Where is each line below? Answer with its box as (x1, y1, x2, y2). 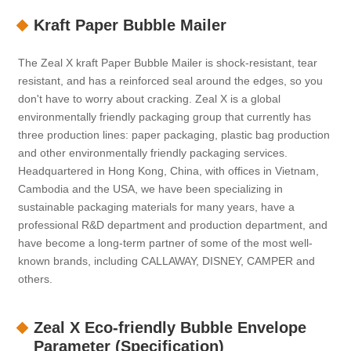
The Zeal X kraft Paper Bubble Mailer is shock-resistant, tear (18, 56, 318, 70)
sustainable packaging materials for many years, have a (18, 201, 295, 214)
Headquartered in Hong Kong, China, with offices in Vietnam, (18, 165, 320, 178)
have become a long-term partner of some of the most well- (18, 237, 313, 250)
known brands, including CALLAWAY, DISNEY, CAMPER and (18, 255, 316, 268)
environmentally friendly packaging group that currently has (18, 110, 312, 124)
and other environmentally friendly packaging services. (18, 147, 288, 160)
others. (18, 273, 53, 286)
